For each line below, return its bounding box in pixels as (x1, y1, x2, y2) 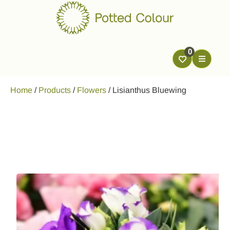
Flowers (77, 86, 106, 94)
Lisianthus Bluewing (112, 86, 186, 94)
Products (39, 86, 71, 94)
